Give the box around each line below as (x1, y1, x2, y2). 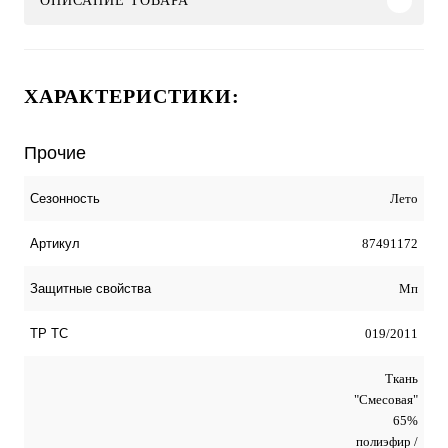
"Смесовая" (354, 391, 418, 407)
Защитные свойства (30, 280, 151, 296)
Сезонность (30, 190, 100, 206)
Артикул (30, 235, 80, 251)
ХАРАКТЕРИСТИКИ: (24, 84, 240, 107)
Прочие (24, 142, 86, 163)
